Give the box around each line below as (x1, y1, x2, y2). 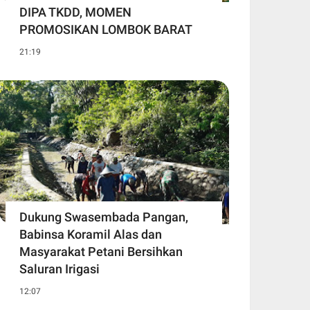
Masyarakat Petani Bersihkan (19, 244, 183, 259)
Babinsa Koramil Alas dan (19, 227, 162, 242)
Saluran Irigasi (19, 262, 100, 277)
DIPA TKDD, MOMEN (19, 4, 131, 19)
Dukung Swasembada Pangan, (19, 210, 188, 225)
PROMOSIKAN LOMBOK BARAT (19, 21, 192, 37)
